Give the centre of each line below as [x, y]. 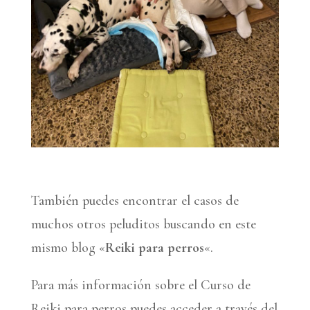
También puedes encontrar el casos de [135, 200]
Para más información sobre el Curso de [140, 285]
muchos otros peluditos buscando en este [143, 224]
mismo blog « [68, 247]
